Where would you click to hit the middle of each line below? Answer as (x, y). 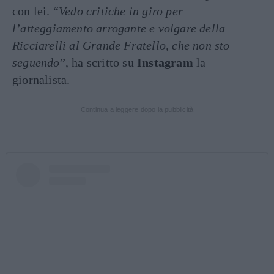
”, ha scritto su (98, 62)
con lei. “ (35, 11)
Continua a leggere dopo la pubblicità (137, 109)
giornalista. (41, 80)
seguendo (36, 62)
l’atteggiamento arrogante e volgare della (119, 28)
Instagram (165, 62)
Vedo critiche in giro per (121, 11)
